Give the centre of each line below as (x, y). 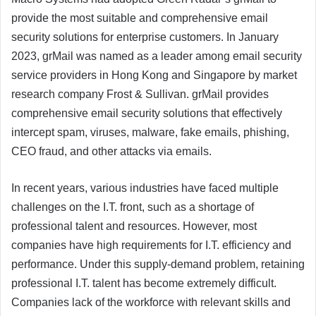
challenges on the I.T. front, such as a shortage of (133, 207)
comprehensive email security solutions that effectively (147, 114)
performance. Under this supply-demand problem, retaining (158, 265)
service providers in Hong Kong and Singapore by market (154, 75)
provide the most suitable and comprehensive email (140, 18)
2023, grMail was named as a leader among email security (157, 56)
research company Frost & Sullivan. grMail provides (140, 95)
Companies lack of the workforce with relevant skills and (151, 303)
